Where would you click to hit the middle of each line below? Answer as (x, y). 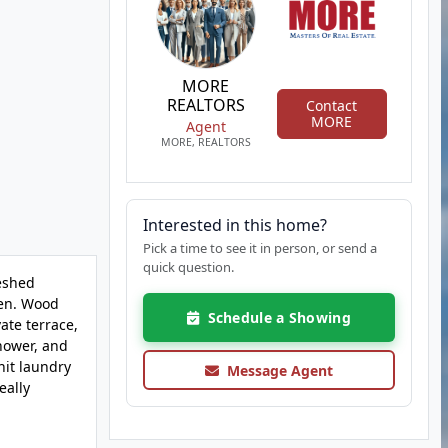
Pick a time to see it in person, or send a (259, 248)
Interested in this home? (234, 225)
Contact (332, 105)
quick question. (188, 267)
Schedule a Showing (274, 317)
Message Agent (275, 370)
